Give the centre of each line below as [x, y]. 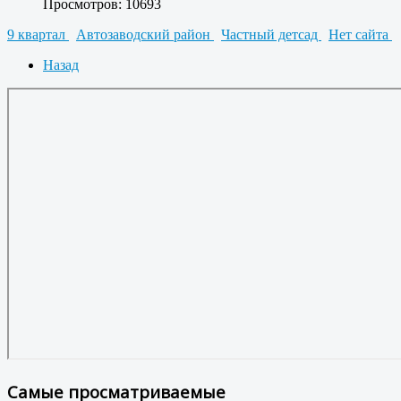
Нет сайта [360, 34]
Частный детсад [271, 34]
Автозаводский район [145, 34]
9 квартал [38, 34]
